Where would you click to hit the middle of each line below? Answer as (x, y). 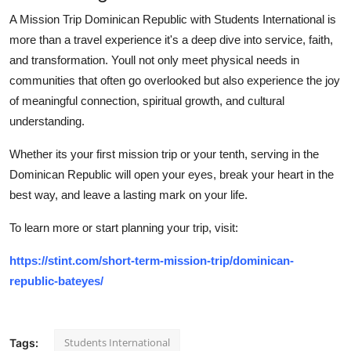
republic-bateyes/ (56, 280)
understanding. (47, 121)
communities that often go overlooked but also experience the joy (175, 80)
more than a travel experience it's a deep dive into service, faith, (171, 39)
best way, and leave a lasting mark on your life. (128, 194)
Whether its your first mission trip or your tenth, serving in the (164, 154)
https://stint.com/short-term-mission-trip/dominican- (152, 260)
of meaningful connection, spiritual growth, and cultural (147, 100)
